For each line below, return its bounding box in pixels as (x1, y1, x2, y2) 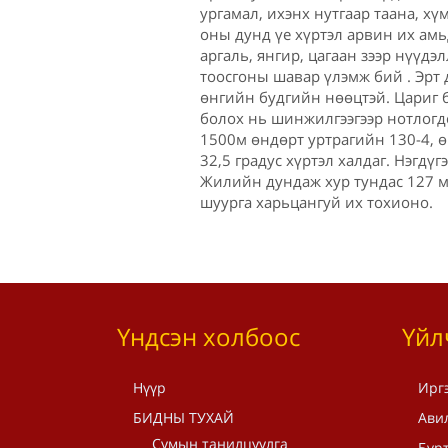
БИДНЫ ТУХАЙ (133, 408, 234, 427)
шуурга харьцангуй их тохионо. (199, 192, 433, 212)
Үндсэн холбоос (117, 320, 300, 353)
